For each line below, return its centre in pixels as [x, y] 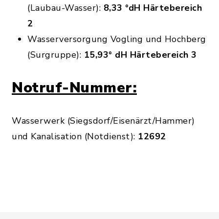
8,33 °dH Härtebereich [153, 8]
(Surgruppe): [56, 55]
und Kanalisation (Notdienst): [74, 136]
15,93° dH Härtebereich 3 [140, 55]
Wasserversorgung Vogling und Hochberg [117, 39]
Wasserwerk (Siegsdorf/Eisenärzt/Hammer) [103, 121]
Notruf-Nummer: [74, 88]
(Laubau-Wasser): [66, 8]
